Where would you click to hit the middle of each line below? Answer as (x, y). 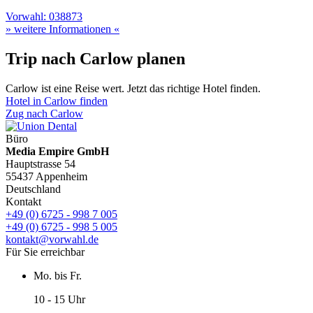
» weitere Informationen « (63, 29)
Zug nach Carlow (44, 114)
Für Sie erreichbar (45, 252)
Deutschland (33, 189)
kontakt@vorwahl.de (52, 240)
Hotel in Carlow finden (57, 101)
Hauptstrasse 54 (41, 164)
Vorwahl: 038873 (44, 17)
